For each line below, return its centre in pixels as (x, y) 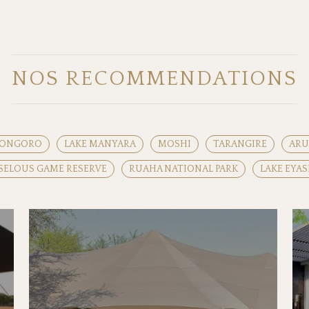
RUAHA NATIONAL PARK (183, 169)
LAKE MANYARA (100, 144)
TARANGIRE (240, 144)
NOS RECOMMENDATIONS (154, 79)
